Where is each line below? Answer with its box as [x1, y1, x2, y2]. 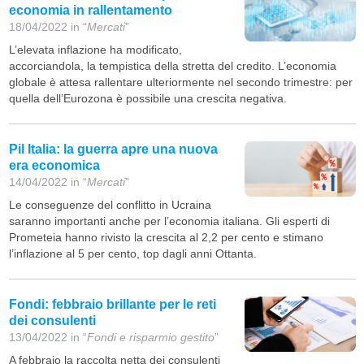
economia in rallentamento [8, 3, 172, 18]
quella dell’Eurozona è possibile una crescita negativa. [8, 92, 287, 106]
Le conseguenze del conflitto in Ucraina [8, 198, 211, 212]
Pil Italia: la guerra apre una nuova [8, 142, 218, 157]
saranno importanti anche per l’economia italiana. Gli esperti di [8, 214, 330, 228]
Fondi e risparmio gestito [86, 331, 214, 344]
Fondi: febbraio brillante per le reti [8, 297, 216, 312]
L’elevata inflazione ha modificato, [8, 43, 182, 57]
